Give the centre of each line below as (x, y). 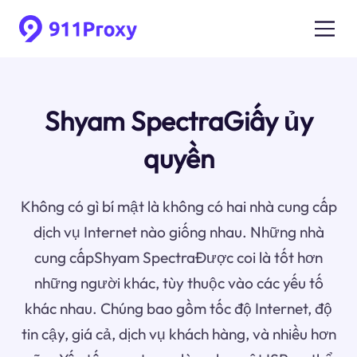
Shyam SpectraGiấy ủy (178, 122)
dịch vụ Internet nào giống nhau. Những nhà (178, 232)
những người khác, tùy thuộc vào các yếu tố (178, 283)
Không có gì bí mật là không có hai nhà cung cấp (178, 207)
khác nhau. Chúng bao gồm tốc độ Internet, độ (178, 309)
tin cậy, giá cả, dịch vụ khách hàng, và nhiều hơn (178, 334)
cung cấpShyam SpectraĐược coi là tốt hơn (178, 258)
